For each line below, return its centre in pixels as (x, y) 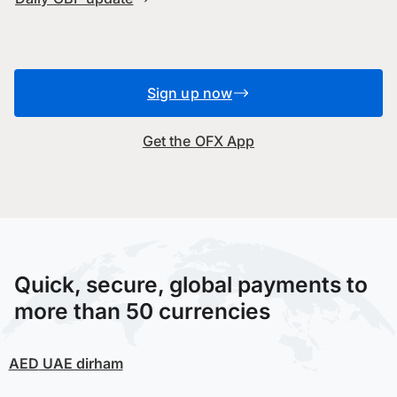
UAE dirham (81, 363)
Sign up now (190, 93)
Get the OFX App (198, 140)
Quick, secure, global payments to (191, 284)
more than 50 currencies (142, 311)
